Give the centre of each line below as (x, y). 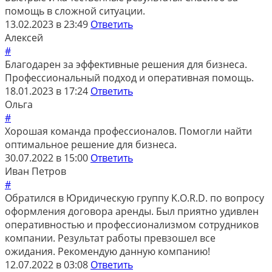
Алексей (24, 37)
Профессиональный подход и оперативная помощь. (129, 77)
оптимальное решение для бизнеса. (91, 144)
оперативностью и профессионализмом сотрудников (132, 224)
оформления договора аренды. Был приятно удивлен (132, 211)
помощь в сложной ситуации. (75, 11)
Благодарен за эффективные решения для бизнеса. (126, 64)
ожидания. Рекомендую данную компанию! (107, 251)
